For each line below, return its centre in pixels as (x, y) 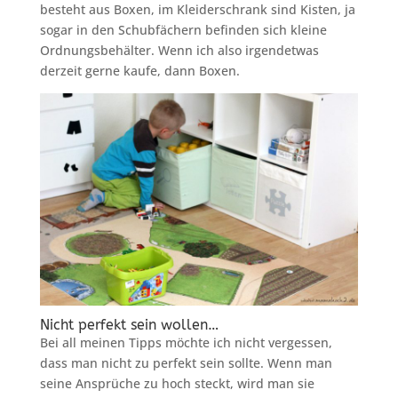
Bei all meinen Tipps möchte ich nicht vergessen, (186, 342)
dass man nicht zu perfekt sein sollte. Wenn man (186, 362)
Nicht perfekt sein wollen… (129, 324)
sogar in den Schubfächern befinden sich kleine (183, 29)
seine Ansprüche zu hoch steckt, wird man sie (177, 383)
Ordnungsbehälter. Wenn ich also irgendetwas (179, 50)
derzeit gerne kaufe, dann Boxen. (139, 70)
